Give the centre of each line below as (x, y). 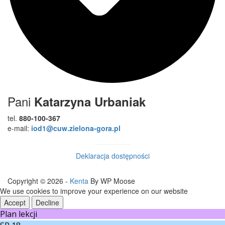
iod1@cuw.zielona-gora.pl (76, 128)
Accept (15, 203)
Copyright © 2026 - (39, 181)
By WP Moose (112, 181)
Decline (47, 203)
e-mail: (19, 128)
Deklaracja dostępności (113, 156)
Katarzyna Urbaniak (90, 102)
